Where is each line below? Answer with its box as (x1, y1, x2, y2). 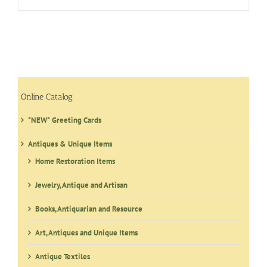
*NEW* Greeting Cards (28, 115, 101, 126)
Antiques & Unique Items (28, 139, 112, 150)
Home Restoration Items (35, 156, 115, 167)
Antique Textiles (35, 252, 90, 262)
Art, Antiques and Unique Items (35, 228, 138, 238)
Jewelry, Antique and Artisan (35, 180, 128, 191)
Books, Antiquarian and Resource (35, 204, 142, 215)
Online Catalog (21, 92, 73, 103)
